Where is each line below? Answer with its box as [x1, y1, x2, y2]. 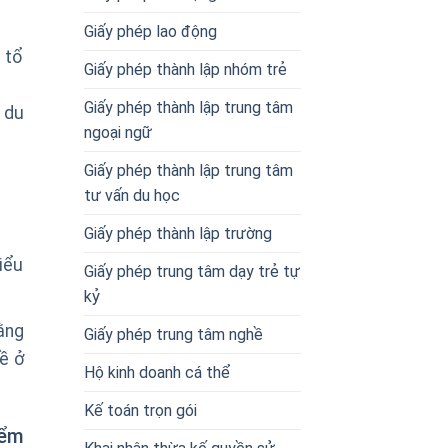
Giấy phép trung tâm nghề [83, 324, 263, 344]
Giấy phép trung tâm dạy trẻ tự [83, 261, 300, 281]
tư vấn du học [83, 185, 180, 205]
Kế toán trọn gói [83, 400, 197, 420]
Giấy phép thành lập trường [83, 223, 272, 243]
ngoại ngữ [83, 122, 152, 142]
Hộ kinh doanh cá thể [83, 362, 230, 382]
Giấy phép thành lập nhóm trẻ [83, 59, 287, 79]
